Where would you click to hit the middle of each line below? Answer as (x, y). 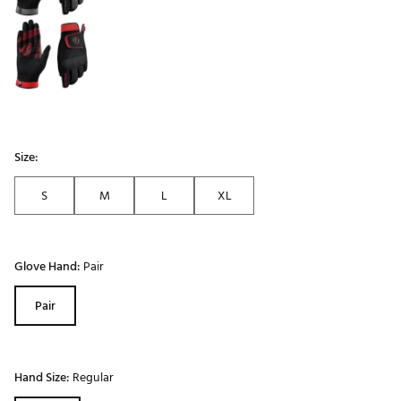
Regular (93, 378)
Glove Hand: (49, 267)
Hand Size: (43, 378)
